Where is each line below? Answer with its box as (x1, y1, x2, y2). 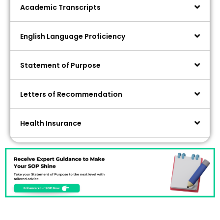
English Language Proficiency (20, 31, 125, 42)
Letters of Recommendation (20, 89, 122, 100)
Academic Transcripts (20, 2, 101, 13)
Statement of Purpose (20, 60, 101, 71)
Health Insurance (20, 118, 82, 129)
